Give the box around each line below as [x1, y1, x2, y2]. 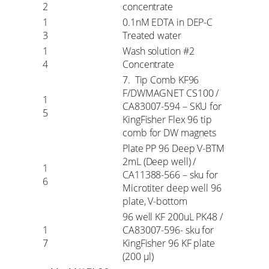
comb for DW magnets [122, 125, 217, 139]
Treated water [122, 28, 181, 42]
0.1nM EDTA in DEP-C [122, 15, 213, 29]
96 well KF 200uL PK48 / [122, 210, 223, 223]
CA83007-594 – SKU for [122, 99, 222, 113]
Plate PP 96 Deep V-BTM [122, 141, 225, 155]
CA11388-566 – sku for [122, 168, 220, 181]
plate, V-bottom [122, 194, 187, 208]
